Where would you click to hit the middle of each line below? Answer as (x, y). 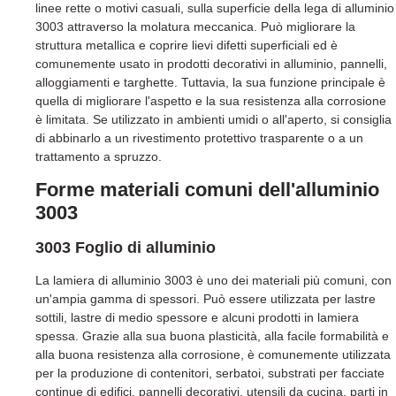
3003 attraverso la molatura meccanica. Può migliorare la (195, 26)
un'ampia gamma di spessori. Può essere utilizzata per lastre (206, 299)
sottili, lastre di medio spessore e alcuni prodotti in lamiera (197, 318)
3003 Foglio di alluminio (126, 248)
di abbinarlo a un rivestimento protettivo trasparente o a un (199, 137)
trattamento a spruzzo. (99, 156)
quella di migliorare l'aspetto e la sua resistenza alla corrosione (211, 100)
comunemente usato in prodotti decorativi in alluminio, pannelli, (211, 63)
